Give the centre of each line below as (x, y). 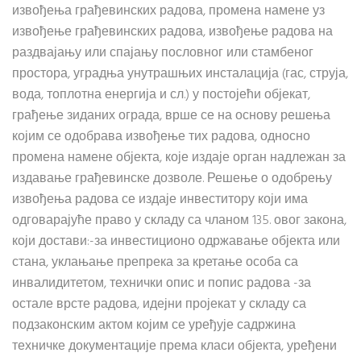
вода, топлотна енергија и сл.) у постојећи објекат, (161, 95)
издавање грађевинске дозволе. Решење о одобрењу (172, 179)
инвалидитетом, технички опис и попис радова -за (162, 284)
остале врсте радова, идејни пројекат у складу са (159, 305)
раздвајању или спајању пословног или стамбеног (163, 53)
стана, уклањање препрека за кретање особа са (155, 263)
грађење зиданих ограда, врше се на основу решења (171, 116)
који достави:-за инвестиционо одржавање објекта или (176, 242)
